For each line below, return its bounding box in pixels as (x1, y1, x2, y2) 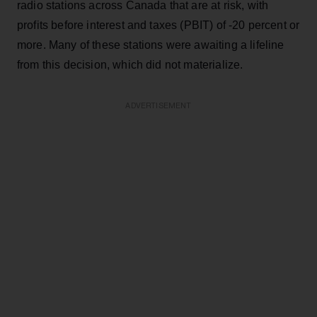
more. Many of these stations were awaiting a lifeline (17, 38, 284, 51)
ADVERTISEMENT (125, 101, 192, 110)
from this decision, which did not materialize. (17, 58, 243, 71)
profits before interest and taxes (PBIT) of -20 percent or (17, 18, 300, 31)
